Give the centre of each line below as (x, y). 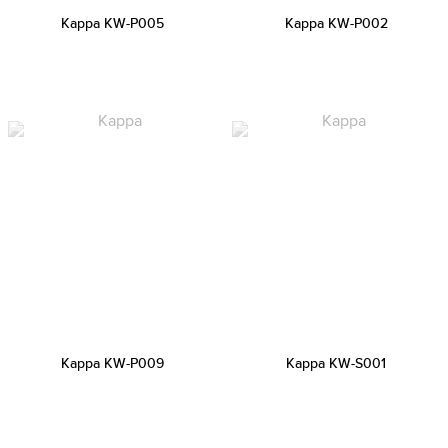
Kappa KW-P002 (336, 23)
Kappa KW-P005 (112, 23)
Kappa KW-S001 (336, 363)
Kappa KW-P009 (112, 363)
